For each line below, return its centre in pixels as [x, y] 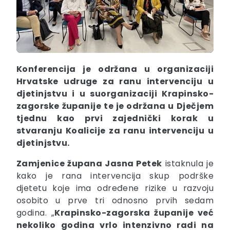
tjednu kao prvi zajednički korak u [115, 119]
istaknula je [188, 164]
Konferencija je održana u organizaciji [115, 69]
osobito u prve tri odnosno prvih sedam [115, 201]
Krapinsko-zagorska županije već [134, 213]
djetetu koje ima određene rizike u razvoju [115, 188]
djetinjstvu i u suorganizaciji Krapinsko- [115, 94]
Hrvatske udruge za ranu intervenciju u [115, 82]
